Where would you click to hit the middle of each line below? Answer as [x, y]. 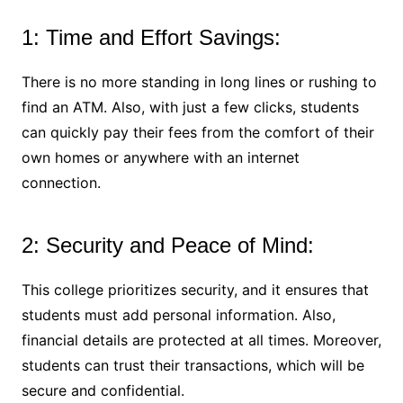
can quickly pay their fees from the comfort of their [197, 132]
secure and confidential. [103, 390]
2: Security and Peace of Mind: [167, 245]
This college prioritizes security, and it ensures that [195, 289]
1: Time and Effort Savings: [151, 37]
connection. [61, 182]
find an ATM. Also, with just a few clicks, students [190, 107]
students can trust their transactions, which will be [193, 365]
